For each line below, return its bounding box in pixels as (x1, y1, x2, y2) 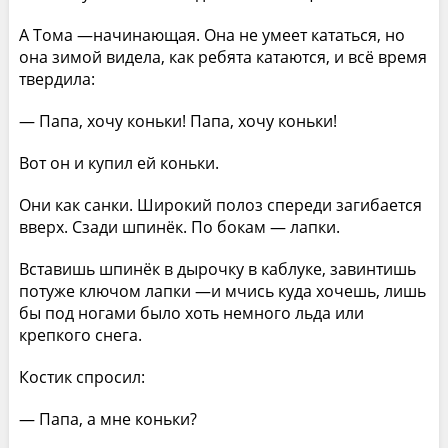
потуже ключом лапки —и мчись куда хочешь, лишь (18, 279, 426, 302)
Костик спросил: (18, 365, 145, 388)
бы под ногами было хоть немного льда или (18, 301, 364, 324)
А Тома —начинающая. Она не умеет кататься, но (18, 23, 405, 46)
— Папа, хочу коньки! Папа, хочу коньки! (18, 109, 337, 132)
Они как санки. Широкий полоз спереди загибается (18, 193, 422, 216)
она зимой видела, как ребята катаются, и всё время (18, 45, 427, 68)
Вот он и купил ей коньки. (18, 151, 219, 174)
